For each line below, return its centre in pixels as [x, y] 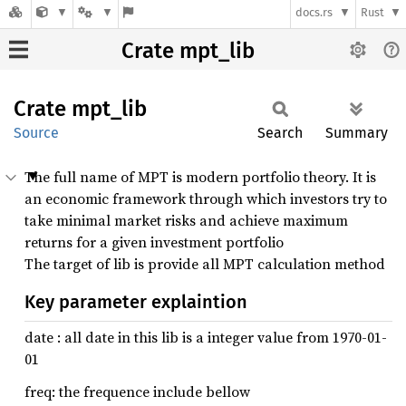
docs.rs [314, 13]
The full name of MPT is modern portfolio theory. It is [200, 177]
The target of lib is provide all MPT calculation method [205, 264]
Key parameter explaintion [136, 302]
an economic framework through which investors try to [206, 198]
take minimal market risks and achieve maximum [186, 220]
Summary [357, 133]
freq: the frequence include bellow [137, 391]
